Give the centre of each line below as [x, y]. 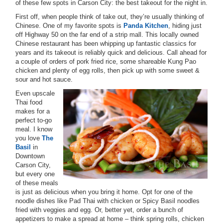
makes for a [33, 111]
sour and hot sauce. [44, 79]
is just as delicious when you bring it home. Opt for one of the [104, 192]
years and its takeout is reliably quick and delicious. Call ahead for [111, 53]
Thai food [29, 102]
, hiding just [185, 26]
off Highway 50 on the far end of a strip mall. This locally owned [107, 35]
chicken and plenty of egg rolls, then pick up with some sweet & [108, 70]
